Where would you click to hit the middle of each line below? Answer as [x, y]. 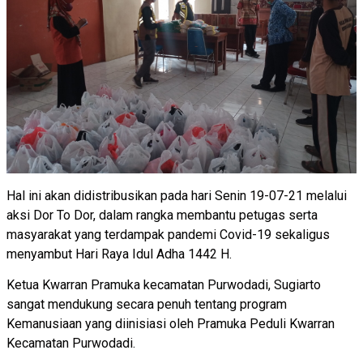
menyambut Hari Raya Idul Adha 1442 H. [119, 254]
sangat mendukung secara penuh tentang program [147, 304]
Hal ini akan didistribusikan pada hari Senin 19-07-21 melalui [177, 195]
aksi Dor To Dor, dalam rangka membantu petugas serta [162, 215]
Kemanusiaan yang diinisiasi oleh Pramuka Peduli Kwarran [171, 323]
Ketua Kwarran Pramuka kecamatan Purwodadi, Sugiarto [164, 284]
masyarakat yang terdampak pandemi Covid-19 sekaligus [168, 234]
